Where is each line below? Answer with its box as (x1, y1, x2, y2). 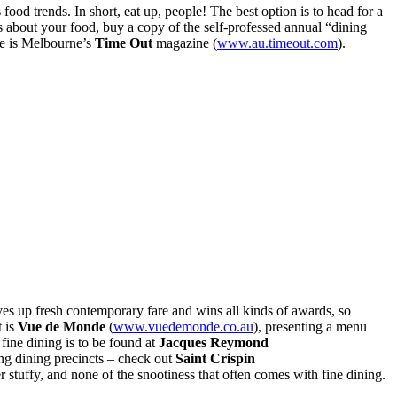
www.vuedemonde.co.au (113, 318, 253, 334)
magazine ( (152, 35, 217, 51)
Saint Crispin (175, 350, 255, 366)
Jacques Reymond (159, 334, 269, 350)
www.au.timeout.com (217, 35, 338, 51)
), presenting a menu (253, 318, 367, 334)
